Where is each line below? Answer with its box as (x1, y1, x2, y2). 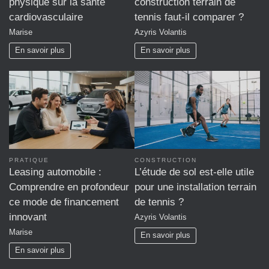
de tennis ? (134, 196, 184, 208)
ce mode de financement (9, 196, 119, 208)
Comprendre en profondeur (9, 181, 129, 193)
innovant (9, 211, 47, 223)
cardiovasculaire (9, 11, 83, 23)
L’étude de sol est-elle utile (134, 166, 254, 178)
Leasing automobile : (9, 166, 101, 178)
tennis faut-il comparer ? (134, 11, 244, 23)
